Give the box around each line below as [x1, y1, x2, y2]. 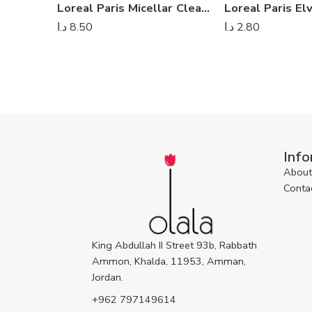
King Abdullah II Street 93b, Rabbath [92, 237, 257, 252]
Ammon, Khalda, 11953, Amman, [92, 253, 246, 268]
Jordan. [92, 270, 123, 284]
